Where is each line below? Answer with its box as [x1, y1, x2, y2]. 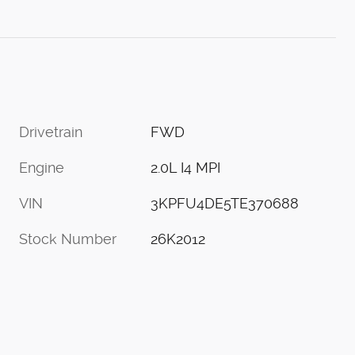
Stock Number [19, 230, 116, 247]
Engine [19, 158, 64, 176]
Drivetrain [19, 123, 82, 140]
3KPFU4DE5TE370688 [151, 194, 300, 212]
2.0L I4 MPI [151, 158, 221, 176]
